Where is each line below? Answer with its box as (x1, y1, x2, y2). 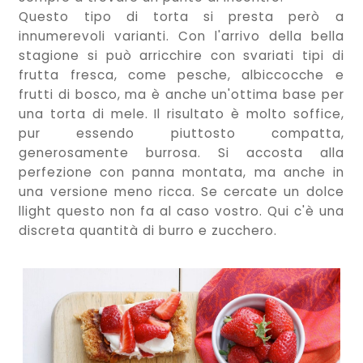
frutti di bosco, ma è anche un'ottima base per (19, 85, 344, 103)
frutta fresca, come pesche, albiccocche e (19, 66, 344, 83)
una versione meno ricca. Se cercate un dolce (19, 182, 344, 200)
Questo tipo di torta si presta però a (19, 7, 344, 25)
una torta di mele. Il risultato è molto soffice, (19, 105, 344, 122)
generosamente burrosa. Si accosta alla (19, 143, 344, 161)
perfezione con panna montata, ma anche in (19, 163, 344, 181)
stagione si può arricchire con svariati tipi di (19, 46, 344, 64)
